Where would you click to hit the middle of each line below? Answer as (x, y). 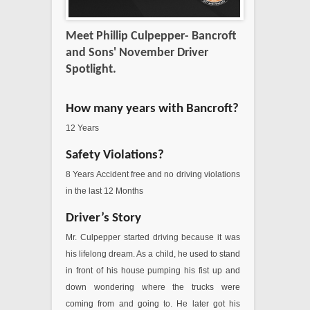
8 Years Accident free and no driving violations (153, 175)
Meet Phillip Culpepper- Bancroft (151, 37)
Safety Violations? (115, 156)
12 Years (83, 128)
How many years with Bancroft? (152, 109)
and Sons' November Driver (137, 53)
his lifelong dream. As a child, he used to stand (153, 254)
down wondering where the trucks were (153, 288)
